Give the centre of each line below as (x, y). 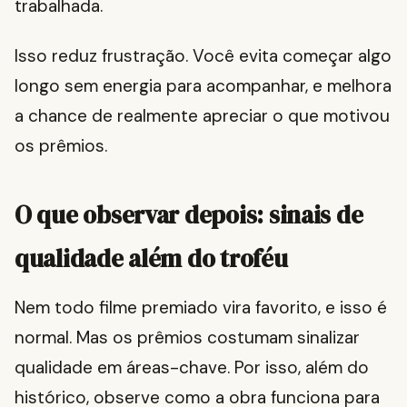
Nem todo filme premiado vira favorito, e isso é (201, 308)
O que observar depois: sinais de (189, 215)
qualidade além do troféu (151, 259)
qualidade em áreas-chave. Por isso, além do (192, 368)
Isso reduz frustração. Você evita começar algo (203, 56)
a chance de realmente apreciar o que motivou (202, 116)
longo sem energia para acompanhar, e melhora (203, 86)
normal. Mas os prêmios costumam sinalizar (187, 338)
